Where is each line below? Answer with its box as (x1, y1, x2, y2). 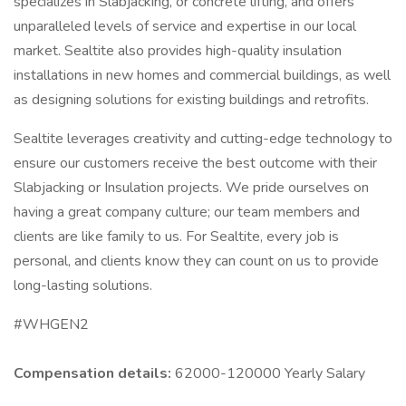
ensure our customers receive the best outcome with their (14, 153, 377, 173)
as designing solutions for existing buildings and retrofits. (14, 90, 369, 110)
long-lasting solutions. (14, 275, 152, 295)
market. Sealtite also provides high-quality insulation (14, 41, 342, 61)
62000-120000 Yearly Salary (175, 363, 365, 383)
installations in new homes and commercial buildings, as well (14, 65, 391, 85)
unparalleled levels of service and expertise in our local (14, 16, 356, 36)
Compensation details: (14, 363, 175, 383)
